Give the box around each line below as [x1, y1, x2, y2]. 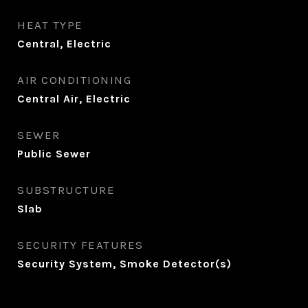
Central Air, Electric [17, 92, 131, 105]
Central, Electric [17, 37, 111, 50]
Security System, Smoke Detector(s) [17, 257, 232, 270]
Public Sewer [17, 147, 91, 160]
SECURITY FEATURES [17, 238, 144, 252]
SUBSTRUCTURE [17, 183, 115, 197]
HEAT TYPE [17, 18, 83, 32]
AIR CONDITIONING [17, 73, 131, 87]
